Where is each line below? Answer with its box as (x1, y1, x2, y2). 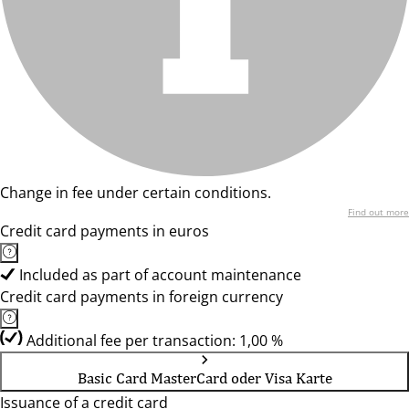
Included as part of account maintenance (19, 265, 301, 285)
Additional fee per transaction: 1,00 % (26, 330, 283, 351)
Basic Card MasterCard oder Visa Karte (77, 369, 332, 387)
